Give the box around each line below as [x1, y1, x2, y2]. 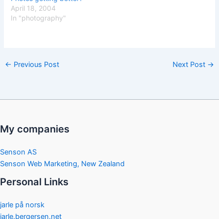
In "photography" [11, 13, 66, 22]
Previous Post [11, 60, 59, 69]
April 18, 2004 [11, 3, 56, 12]
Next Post [173, 60, 208, 69]
